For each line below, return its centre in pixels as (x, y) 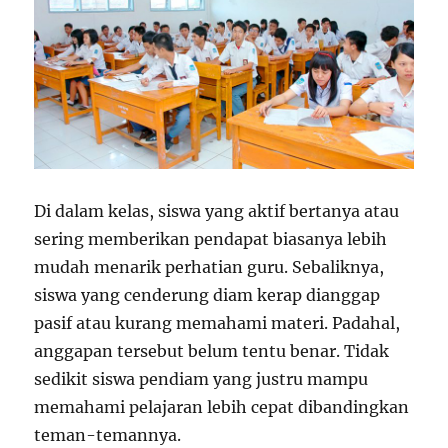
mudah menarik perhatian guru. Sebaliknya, (209, 266)
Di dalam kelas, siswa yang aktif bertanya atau (217, 210)
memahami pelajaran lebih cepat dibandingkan (222, 406)
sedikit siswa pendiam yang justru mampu (201, 378)
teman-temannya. (108, 434)
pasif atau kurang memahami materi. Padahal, (217, 322)
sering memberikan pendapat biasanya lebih (211, 238)
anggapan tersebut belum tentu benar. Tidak (212, 350)
